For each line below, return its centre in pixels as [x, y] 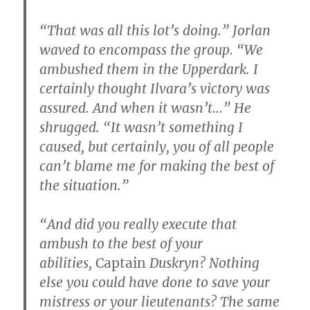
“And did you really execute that [138, 224]
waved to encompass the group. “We [152, 49]
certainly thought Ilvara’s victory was [155, 88]
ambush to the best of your [121, 243]
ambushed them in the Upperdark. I [149, 69]
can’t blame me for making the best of [157, 166]
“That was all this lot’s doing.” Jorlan [155, 30]
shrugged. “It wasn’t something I [142, 127]
